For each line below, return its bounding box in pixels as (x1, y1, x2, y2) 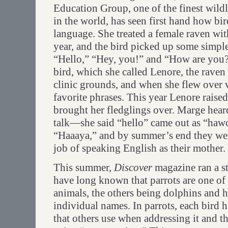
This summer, (53, 162, 114, 173)
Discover (114, 162, 152, 173)
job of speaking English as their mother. (53, 142, 225, 154)
